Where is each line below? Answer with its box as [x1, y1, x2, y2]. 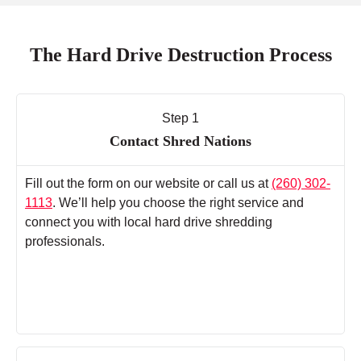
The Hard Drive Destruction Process [29, 44, 332, 66]
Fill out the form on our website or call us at [25, 176, 272, 191]
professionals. [25, 234, 105, 249]
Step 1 [162, 111, 199, 126]
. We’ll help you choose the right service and [52, 196, 304, 210]
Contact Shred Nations [110, 133, 251, 150]
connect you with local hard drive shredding [25, 215, 272, 230]
